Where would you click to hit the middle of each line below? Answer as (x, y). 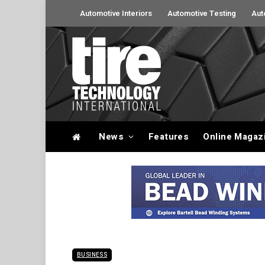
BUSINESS (92, 255)
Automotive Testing (202, 13)
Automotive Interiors (116, 13)
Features (169, 137)
